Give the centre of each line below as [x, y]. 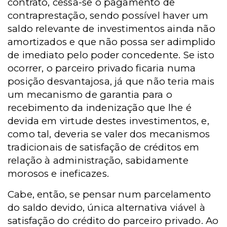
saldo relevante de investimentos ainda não [111, 29]
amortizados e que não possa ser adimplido [112, 42]
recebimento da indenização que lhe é [100, 108]
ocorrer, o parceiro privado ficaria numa [102, 68]
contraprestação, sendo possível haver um [108, 15]
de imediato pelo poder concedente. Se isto [111, 55]
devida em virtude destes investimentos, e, [108, 121]
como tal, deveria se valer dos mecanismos [109, 134]
